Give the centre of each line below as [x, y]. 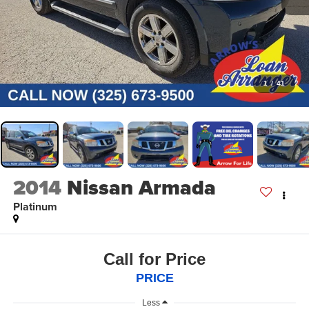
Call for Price [154, 259]
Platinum [35, 207]
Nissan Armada [141, 188]
